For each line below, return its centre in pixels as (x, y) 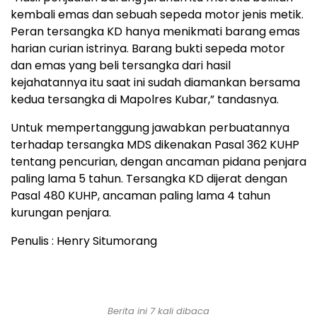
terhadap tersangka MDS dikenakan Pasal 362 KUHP (155, 145)
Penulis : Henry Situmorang (84, 241)
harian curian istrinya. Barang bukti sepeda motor (148, 49)
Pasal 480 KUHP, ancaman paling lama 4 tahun (140, 196)
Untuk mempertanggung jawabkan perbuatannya (150, 128)
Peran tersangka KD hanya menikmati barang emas (155, 32)
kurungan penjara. (61, 213)
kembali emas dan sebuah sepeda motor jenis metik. (157, 15)
